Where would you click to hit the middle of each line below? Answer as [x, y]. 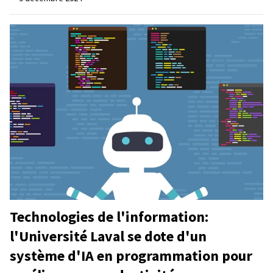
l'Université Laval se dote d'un [108, 236]
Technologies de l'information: [109, 216]
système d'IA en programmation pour [131, 255]
